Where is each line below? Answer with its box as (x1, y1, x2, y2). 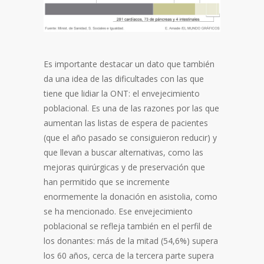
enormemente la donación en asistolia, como (44, 190, 217, 202)
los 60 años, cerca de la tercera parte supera (44, 249, 214, 261)
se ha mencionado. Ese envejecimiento (44, 205, 193, 217)
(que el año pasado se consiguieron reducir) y (44, 131, 217, 143)
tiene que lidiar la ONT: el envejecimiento (44, 87, 200, 99)
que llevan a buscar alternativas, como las (44, 146, 203, 158)
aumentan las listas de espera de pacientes (44, 117, 208, 128)
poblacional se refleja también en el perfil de (44, 220, 212, 232)
